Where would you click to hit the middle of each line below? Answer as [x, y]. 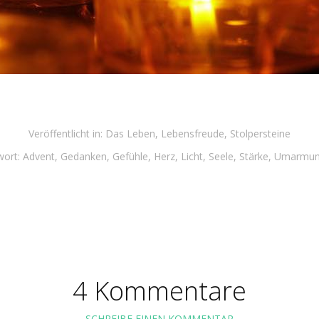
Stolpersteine [260, 134]
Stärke [254, 156]
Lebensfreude [193, 134]
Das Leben [130, 134]
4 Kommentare [159, 291]
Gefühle [130, 156]
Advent [39, 156]
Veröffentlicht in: [66, 134]
